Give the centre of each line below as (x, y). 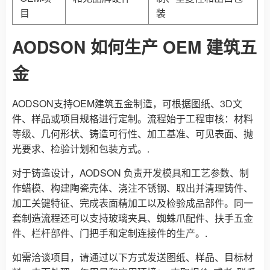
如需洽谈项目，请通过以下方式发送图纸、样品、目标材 (133, 257)
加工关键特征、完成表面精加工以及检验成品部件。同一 (133, 203)
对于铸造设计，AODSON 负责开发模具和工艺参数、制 (130, 173)
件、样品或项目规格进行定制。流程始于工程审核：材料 (133, 119)
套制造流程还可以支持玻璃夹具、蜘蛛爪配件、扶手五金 (133, 218)
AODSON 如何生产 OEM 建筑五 (134, 47)
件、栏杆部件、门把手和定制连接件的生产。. (110, 233)
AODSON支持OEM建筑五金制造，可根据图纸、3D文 (127, 104)
